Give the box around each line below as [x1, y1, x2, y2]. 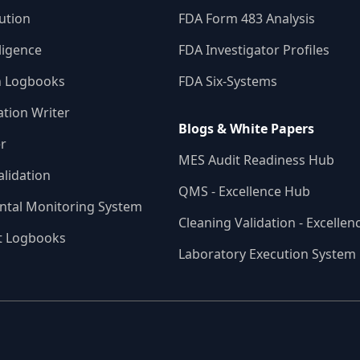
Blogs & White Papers [178, 120, 314, 138]
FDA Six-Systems [178, 72, 277, 91]
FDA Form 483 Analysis [178, 10, 315, 28]
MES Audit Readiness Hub [178, 151, 334, 170]
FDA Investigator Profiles [178, 41, 329, 59]
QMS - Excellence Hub [178, 182, 310, 201]
